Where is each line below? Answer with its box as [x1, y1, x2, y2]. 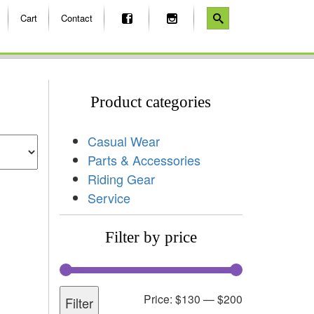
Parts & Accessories [87, 150, 200, 169]
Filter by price [104, 228, 197, 246]
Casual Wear [87, 131, 160, 150]
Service [87, 188, 130, 207]
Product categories [90, 93, 212, 111]
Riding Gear [87, 169, 155, 188]
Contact [61, 11, 93, 25]
